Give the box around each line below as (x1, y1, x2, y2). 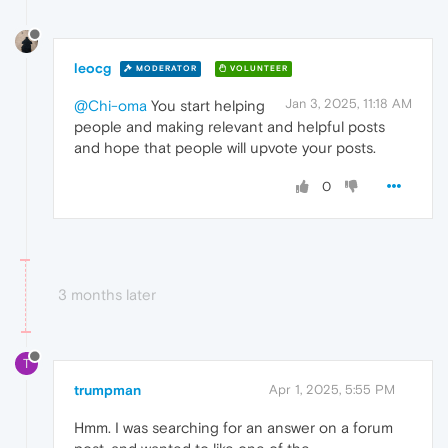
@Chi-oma (74, 96, 147, 114)
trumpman (74, 381, 141, 398)
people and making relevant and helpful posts (74, 117, 385, 135)
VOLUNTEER (227, 64, 288, 74)
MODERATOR (133, 64, 197, 74)
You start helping (147, 96, 265, 114)
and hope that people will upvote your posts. (74, 138, 376, 156)
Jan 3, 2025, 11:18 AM (285, 95, 412, 111)
